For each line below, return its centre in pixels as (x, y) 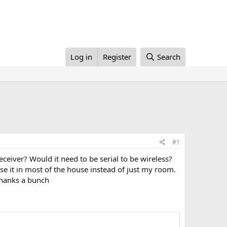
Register (117, 57)
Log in (82, 57)
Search (169, 57)
